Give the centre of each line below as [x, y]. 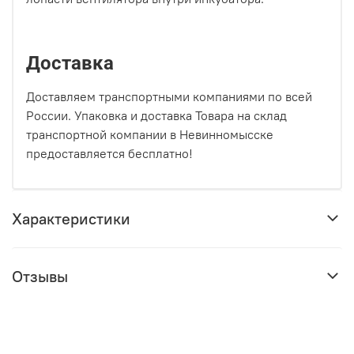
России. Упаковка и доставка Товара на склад [156, 116]
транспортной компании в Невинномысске [150, 135]
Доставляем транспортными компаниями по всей [169, 97]
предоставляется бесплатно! [109, 154]
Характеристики [71, 219]
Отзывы [40, 277]
